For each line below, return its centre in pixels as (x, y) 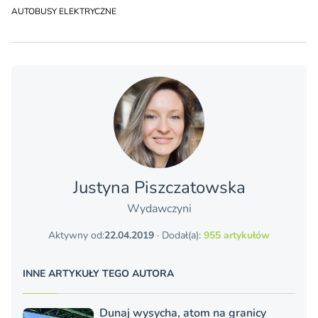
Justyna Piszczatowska (159, 188)
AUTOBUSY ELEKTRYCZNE (64, 12)
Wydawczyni (159, 209)
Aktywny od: (76, 236)
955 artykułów (237, 236)
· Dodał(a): (179, 236)
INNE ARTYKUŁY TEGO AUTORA (98, 274)
